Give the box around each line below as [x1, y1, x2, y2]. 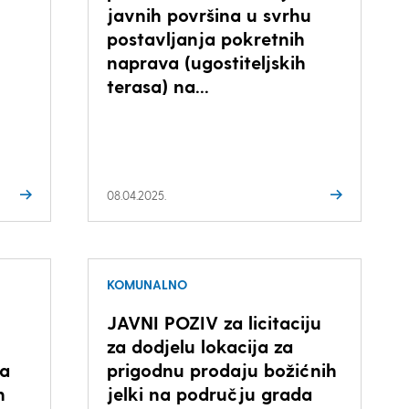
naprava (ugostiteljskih [106, 51, 306, 73]
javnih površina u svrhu [106, 4, 311, 26]
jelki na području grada [106, 383, 312, 404]
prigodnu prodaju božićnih [106, 359, 337, 381]
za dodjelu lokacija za [106, 335, 293, 357]
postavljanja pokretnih [106, 27, 305, 49]
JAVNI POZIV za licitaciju [106, 311, 321, 333]
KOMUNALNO [106, 277, 187, 292]
